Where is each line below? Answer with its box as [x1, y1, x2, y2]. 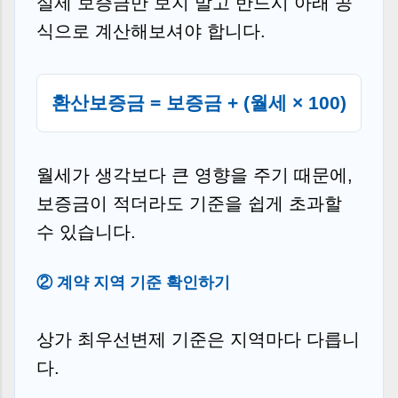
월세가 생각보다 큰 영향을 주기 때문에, [36, 164, 353, 185]
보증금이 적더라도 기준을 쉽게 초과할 [36, 193, 342, 213]
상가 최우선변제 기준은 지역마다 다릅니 [36, 329, 360, 349]
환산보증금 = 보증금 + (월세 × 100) [52, 92, 346, 113]
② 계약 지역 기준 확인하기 [36, 273, 230, 291]
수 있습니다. [36, 221, 136, 242]
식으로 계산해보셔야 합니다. [36, 20, 266, 41]
